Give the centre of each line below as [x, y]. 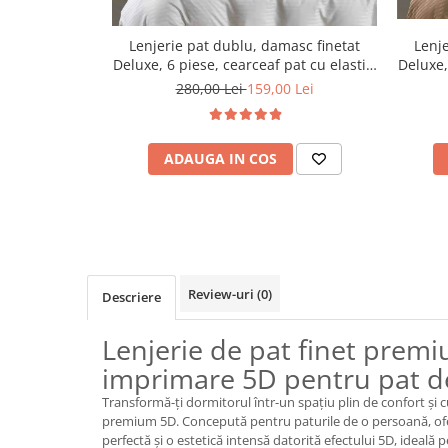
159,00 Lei [280, 89]
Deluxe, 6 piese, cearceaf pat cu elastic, [244, 65]
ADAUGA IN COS [220, 159]
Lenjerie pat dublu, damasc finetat [244, 46]
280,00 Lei [211, 89]
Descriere [131, 297]
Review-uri [222, 294]
